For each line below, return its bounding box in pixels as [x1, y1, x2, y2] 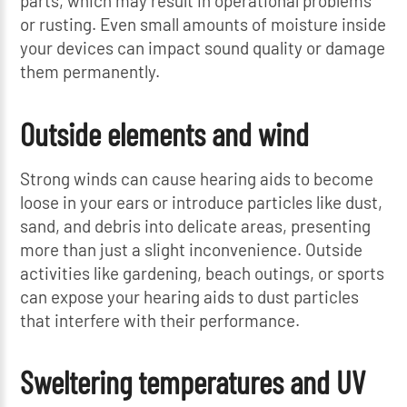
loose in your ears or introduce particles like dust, [20, 191, 383, 213]
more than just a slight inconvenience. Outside [20, 238, 363, 260]
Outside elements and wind [20, 114, 310, 153]
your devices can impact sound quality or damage [20, 36, 386, 58]
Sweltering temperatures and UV [20, 362, 366, 402]
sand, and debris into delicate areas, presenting [20, 214, 372, 236]
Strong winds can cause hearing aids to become [20, 167, 374, 189]
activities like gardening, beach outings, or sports [20, 262, 385, 283]
